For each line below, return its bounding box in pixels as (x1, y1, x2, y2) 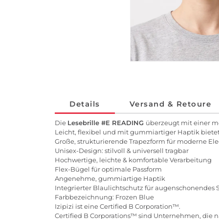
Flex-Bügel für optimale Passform (55, 165, 162, 174)
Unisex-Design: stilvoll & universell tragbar (55, 147, 189, 155)
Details (69, 99, 100, 109)
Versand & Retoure (129, 99, 211, 109)
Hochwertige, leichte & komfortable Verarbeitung (55, 156, 212, 164)
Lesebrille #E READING (67, 119, 146, 127)
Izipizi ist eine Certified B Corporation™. (55, 202, 180, 211)
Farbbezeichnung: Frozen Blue (55, 193, 155, 201)
